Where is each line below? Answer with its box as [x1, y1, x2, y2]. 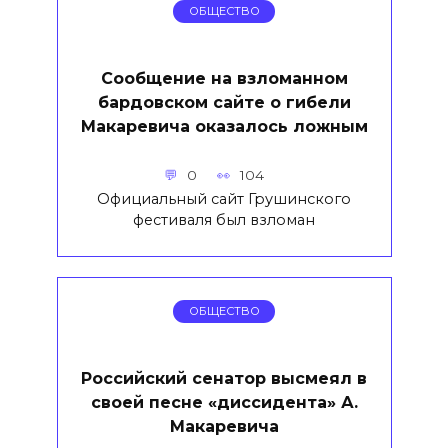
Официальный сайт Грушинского [97, 189, 351, 208]
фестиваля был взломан [133, 210, 315, 229]
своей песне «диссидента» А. [90, 392, 358, 412]
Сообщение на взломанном [100, 68, 348, 88]
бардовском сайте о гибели [97, 92, 351, 112]
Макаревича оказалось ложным [80, 116, 368, 136]
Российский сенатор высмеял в [81, 368, 367, 388]
